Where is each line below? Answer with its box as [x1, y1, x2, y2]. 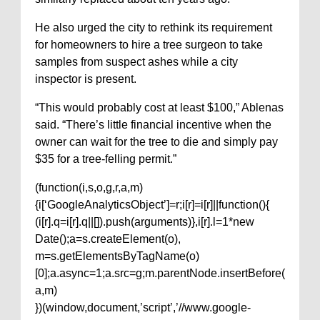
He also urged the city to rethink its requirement [35, 21, 272, 34]
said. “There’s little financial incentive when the [35, 119, 271, 131]
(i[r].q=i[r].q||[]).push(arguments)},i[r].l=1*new [35, 216, 254, 229]
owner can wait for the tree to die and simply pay [35, 136, 278, 149]
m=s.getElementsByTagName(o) [35, 250, 199, 263]
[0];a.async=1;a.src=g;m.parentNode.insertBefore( [35, 267, 285, 280]
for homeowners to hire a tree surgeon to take [35, 39, 263, 51]
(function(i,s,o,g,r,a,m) [35, 181, 143, 194]
